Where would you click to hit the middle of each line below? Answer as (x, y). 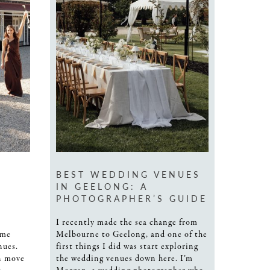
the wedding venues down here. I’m (124, 258)
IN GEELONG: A (102, 186)
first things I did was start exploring (127, 246)
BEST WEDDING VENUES (128, 174)
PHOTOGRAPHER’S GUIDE (132, 198)
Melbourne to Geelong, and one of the (132, 234)
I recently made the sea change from (127, 222)
